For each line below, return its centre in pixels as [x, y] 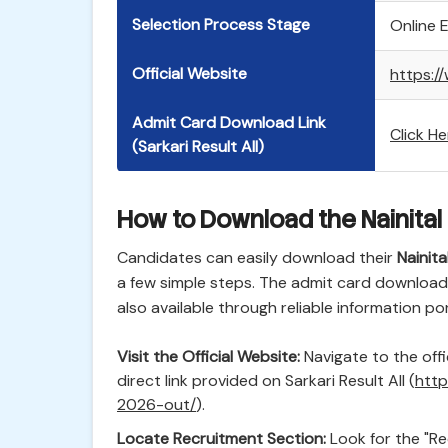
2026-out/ [156, 404]
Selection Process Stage [221, 24]
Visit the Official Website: [208, 356]
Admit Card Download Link [229, 122]
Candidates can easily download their [257, 257]
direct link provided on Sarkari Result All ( [266, 380]
